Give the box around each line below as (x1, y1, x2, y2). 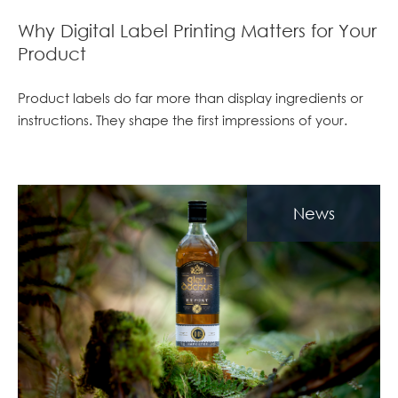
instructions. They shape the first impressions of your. (18, 111, 347, 128)
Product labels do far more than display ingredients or (18, 89, 363, 106)
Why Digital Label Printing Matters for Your (18, 19, 377, 41)
